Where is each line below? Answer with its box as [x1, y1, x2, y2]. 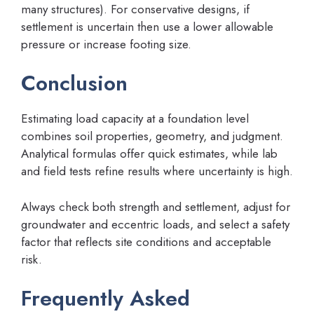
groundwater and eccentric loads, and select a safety [21, 215, 289, 233]
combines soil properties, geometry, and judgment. [21, 128, 283, 144]
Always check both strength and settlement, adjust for [21, 198, 290, 215]
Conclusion [21, 68, 128, 98]
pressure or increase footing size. [21, 35, 191, 53]
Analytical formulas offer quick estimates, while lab [21, 145, 278, 162]
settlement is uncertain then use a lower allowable [21, 18, 273, 35]
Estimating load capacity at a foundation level [21, 110, 249, 127]
